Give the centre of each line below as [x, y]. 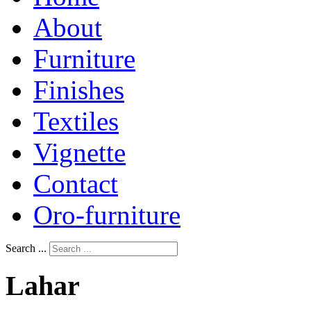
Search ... [26, 248]
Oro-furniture [107, 215]
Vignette [79, 152]
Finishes [79, 90]
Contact [76, 183]
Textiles [76, 121]
